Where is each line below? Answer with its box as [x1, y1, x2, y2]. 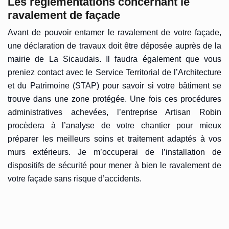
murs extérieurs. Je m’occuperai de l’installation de [8, 147, 221, 156]
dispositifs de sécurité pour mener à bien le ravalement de [8, 161, 221, 170]
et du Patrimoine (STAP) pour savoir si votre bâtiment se [8, 81, 221, 90]
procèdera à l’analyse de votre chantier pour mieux [8, 121, 221, 130]
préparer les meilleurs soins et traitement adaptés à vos [8, 134, 221, 143]
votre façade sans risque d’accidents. [8, 174, 142, 183]
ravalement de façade [8, 8, 120, 21]
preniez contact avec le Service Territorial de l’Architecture [8, 67, 221, 77]
